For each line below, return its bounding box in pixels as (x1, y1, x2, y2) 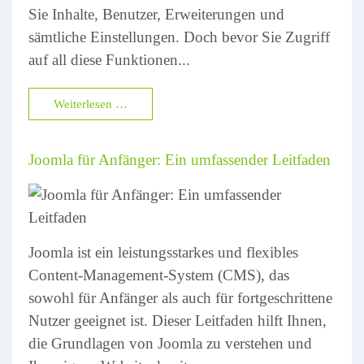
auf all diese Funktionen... (28, 51, 190, 69)
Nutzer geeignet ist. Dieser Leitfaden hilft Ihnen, (28, 312, 327, 330)
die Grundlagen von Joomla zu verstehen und (28, 335, 312, 353)
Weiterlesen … (54, 97, 128, 111)
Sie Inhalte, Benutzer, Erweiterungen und (28, 6, 284, 24)
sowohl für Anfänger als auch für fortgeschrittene (28, 289, 332, 307)
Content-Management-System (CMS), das (28, 266, 289, 284)
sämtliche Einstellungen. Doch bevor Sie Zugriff (28, 28, 330, 46)
